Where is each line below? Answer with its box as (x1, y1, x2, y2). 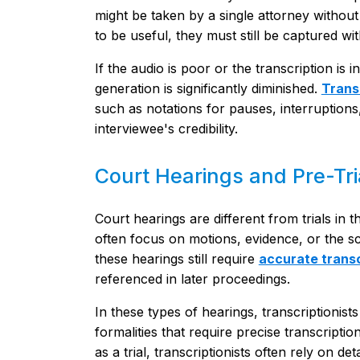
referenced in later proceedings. (94, 271, 290, 287)
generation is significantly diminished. (94, 80, 321, 96)
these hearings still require (94, 251, 259, 267)
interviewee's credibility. (94, 121, 238, 137)
